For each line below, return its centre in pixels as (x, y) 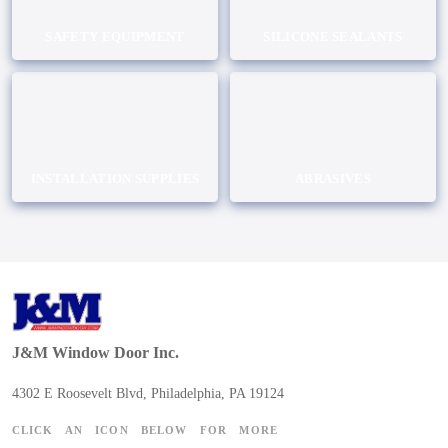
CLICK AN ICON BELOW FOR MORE (145, 429)
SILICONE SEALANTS (333, 36)
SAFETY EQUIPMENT (115, 36)
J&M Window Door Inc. (95, 352)
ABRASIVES (333, 178)
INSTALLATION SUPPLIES (115, 178)
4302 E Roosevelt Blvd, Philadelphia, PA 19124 (148, 393)
